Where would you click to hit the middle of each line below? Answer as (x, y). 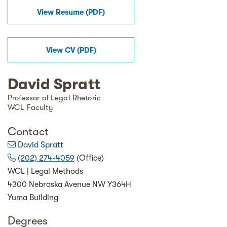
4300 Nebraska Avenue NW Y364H (69, 184)
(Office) (89, 158)
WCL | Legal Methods (45, 171)
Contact (28, 131)
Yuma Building (33, 198)
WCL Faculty (30, 107)
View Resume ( (63, 12)
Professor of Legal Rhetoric (54, 98)
